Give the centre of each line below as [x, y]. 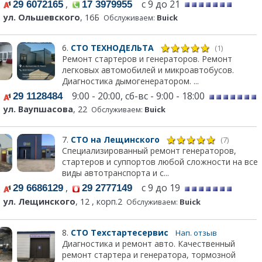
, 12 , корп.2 [99, 202]
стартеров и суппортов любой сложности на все [160, 162]
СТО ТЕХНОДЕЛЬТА [113, 47]
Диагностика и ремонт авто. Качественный [148, 244]
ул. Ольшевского [42, 17]
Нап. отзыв [196, 233]
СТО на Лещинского [116, 139]
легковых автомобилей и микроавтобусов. [148, 70]
